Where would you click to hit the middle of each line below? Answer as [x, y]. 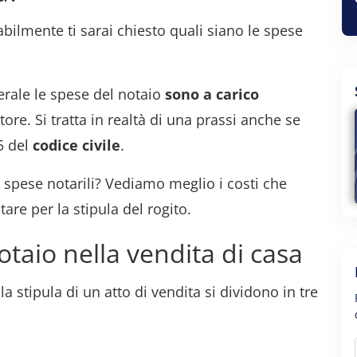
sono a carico [212, 94]
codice [55, 145]
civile [101, 145]
